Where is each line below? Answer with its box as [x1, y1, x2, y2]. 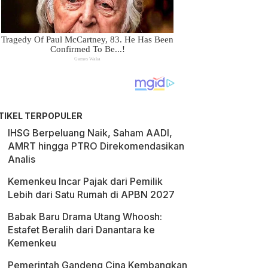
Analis [8, 153, 35, 165]
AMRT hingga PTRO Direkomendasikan [8, 140, 184, 152]
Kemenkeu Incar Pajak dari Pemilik [8, 175, 163, 187]
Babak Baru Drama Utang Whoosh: [8, 211, 162, 223]
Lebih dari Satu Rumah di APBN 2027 [8, 188, 175, 200]
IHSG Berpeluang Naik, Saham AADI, [8, 127, 172, 139]
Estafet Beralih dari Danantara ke [8, 224, 155, 236]
